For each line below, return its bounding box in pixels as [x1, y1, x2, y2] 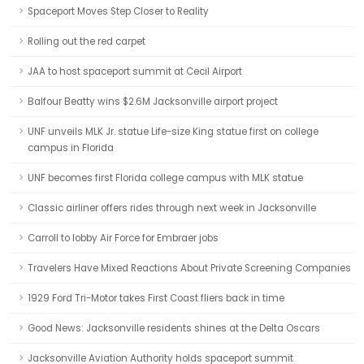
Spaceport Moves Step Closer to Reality [28, 5, 209, 18]
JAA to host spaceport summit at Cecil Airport [28, 65, 242, 78]
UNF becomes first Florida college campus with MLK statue [28, 171, 303, 184]
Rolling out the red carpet [28, 35, 145, 48]
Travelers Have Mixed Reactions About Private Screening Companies [28, 262, 351, 275]
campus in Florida [28, 141, 114, 154]
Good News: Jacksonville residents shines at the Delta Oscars [28, 322, 320, 335]
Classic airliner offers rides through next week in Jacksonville [28, 201, 316, 214]
